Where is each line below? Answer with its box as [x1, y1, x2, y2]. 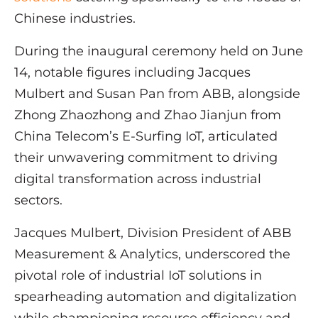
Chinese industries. [14, 11, 136, 27]
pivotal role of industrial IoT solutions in [14, 268, 262, 284]
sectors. [14, 192, 62, 209]
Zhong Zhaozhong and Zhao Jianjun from [14, 107, 281, 124]
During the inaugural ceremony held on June [14, 43, 303, 60]
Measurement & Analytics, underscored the [14, 246, 290, 263]
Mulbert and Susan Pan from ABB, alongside [14, 86, 300, 102]
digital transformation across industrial [14, 171, 261, 187]
